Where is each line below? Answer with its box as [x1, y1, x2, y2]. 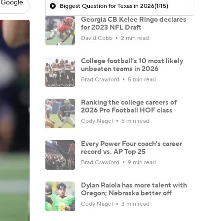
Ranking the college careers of [81, 98, 177, 107]
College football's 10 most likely [81, 56, 183, 66]
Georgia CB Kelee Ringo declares [81, 15, 186, 24]
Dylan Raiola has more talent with [81, 181, 187, 190]
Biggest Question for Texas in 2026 [60, 2, 154, 10]
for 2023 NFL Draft [81, 23, 142, 32]
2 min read [119, 34, 149, 42]
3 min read [120, 200, 149, 208]
